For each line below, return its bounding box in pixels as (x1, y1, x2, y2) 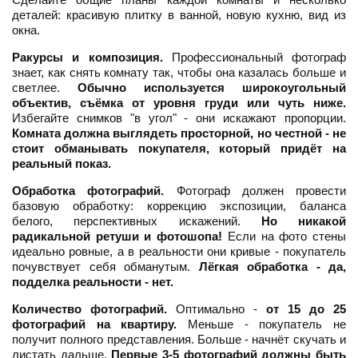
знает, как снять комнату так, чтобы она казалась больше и (12, 66, 346, 80)
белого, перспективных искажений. (12, 214, 261, 229)
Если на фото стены (222, 229, 347, 244)
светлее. (12, 81, 78, 95)
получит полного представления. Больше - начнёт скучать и (12, 332, 346, 347)
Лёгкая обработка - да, (198, 260, 346, 274)
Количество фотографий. (12, 302, 167, 316)
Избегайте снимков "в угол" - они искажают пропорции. (12, 111, 346, 125)
